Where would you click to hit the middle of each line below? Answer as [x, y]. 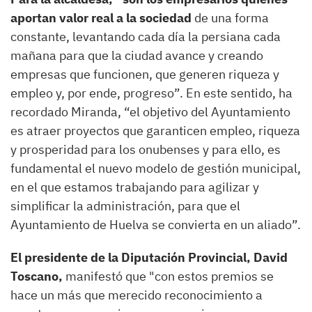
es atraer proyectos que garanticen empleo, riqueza [155, 131]
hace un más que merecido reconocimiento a [136, 295]
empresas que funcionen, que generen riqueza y [145, 74]
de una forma [230, 18]
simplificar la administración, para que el [125, 206]
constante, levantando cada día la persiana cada [146, 37]
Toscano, [37, 276]
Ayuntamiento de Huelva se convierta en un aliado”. [156, 225]
